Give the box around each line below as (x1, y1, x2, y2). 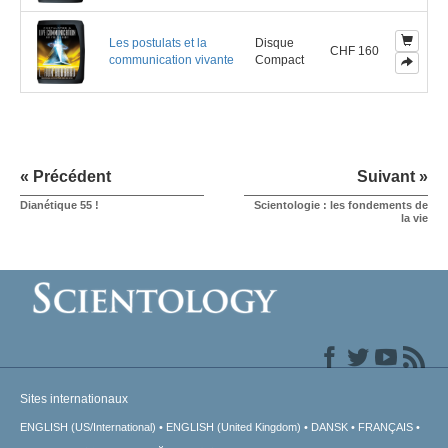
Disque (255, 36, 294, 51)
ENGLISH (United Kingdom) (166, 421, 301, 434)
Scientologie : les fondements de (254, 199, 428, 212)
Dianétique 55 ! (20, 199, 99, 212)
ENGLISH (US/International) (20, 421, 156, 434)
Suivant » (357, 168, 428, 186)
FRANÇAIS (358, 421, 413, 434)
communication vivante (109, 53, 234, 68)
